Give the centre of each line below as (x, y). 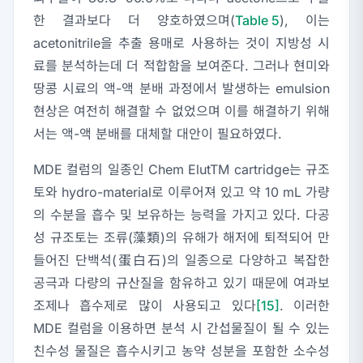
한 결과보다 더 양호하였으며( (134, 21)
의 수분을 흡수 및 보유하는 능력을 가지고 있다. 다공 (181, 215)
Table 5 (257, 21)
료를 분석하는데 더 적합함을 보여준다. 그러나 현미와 (181, 66)
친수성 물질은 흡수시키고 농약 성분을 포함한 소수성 (181, 351)
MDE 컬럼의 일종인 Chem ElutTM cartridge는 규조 (181, 170)
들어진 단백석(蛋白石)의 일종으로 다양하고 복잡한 (181, 261)
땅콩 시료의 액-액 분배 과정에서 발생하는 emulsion (181, 89)
